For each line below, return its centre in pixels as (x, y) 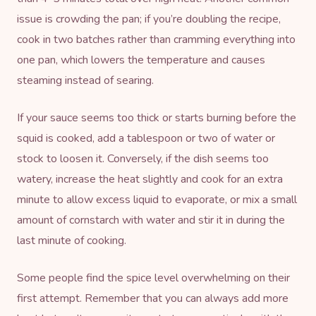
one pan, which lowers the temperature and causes (141, 60)
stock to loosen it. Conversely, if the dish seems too (143, 158)
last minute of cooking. (72, 240)
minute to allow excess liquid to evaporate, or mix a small (157, 199)
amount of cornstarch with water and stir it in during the (151, 220)
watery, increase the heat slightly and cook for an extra (150, 179)
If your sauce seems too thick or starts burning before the (157, 117)
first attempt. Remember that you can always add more (153, 298)
